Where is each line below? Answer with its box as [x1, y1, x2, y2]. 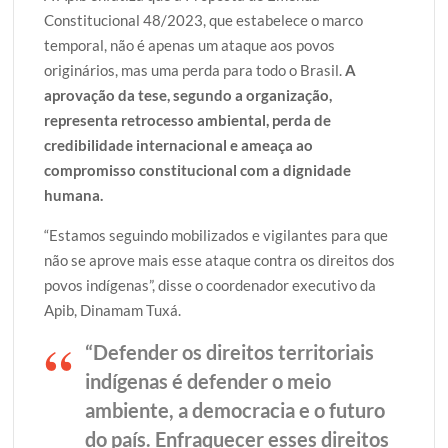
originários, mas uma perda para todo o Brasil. [44, 61, 346, 80]
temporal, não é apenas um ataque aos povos [44, 36, 336, 55]
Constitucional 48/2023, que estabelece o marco [44, 11, 364, 30]
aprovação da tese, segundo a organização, [44, 86, 333, 105]
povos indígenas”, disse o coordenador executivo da [44, 276, 377, 295]
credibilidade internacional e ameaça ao [44, 136, 314, 155]
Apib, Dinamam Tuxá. [44, 301, 182, 320]
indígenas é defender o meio [85, 369, 332, 394]
